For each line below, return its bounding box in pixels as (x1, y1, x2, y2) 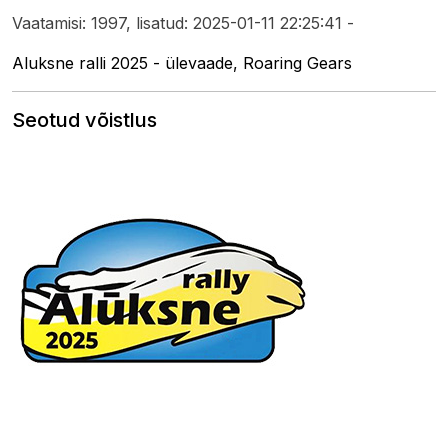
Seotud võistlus (12, 108, 157, 133)
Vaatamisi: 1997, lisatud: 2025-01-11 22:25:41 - (12, 13, 354, 34)
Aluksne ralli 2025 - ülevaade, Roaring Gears (12, 53, 352, 74)
